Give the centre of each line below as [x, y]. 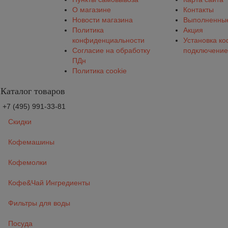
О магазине [92, 10]
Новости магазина [103, 20]
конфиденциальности [108, 40]
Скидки [20, 122]
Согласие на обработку [111, 51]
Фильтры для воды [39, 203]
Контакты [198, 10]
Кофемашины [31, 142]
